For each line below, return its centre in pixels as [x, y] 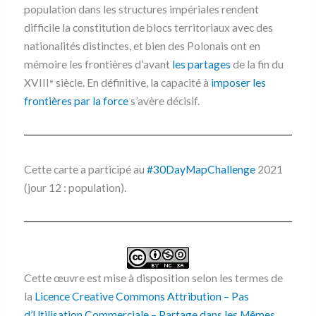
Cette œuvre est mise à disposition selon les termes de [153, 278]
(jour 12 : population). [75, 188]
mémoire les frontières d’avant [98, 65]
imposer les [238, 83]
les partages [201, 65]
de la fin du [257, 65]
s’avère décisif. [164, 101]
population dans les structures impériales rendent [141, 10]
